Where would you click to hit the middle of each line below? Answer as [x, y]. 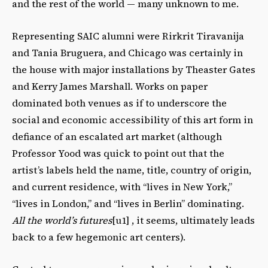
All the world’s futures [62, 220]
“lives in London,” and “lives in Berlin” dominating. [128, 203]
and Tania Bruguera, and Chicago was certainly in [127, 52]
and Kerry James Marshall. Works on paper [110, 86]
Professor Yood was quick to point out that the [118, 153]
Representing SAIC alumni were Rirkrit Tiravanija [128, 36]
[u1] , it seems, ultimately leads [183, 220]
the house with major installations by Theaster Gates [134, 69]
